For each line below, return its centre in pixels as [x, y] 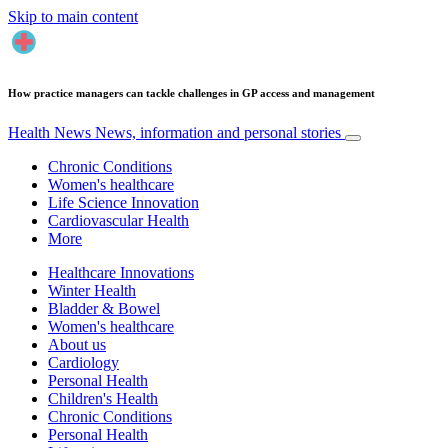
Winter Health [92, 290]
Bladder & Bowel [104, 308]
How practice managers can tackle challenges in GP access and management [191, 92]
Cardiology [83, 362]
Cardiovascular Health [118, 220]
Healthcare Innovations [121, 272]
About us [77, 344]
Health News [51, 132]
